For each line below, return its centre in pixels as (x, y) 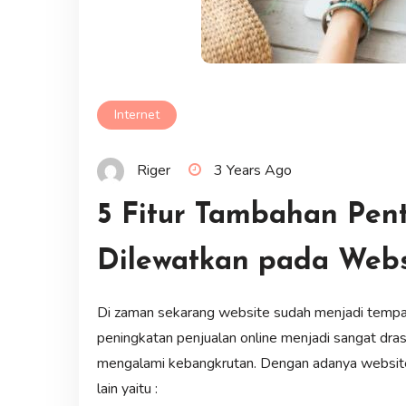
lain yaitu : (129, 388)
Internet (136, 115)
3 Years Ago (252, 170)
